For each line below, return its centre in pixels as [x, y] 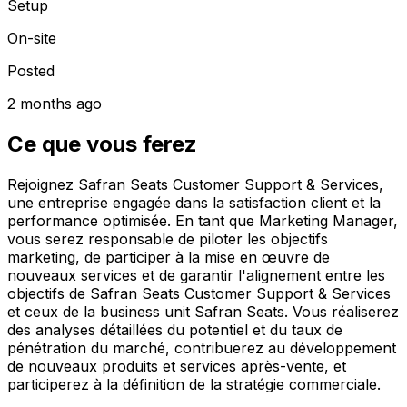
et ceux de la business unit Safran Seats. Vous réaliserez [203, 311]
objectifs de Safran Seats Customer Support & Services [199, 293]
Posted [31, 70]
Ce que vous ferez [102, 144]
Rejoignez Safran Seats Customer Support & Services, [195, 184]
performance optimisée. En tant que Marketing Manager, [203, 220]
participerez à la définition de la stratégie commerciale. [194, 384]
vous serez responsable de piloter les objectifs [168, 238]
